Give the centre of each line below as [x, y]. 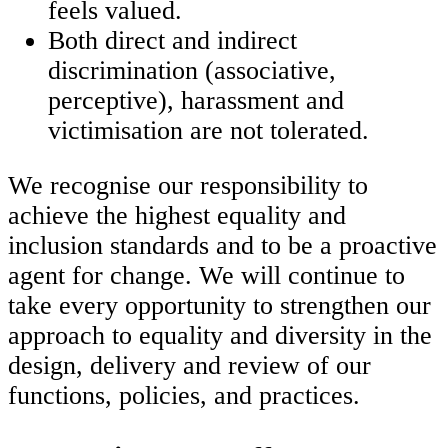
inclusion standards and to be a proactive [222, 246]
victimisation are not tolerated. [208, 130]
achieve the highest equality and [177, 216]
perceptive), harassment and [196, 100]
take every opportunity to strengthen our [219, 306]
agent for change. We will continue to [206, 276]
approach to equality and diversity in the [220, 336]
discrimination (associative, [192, 70]
